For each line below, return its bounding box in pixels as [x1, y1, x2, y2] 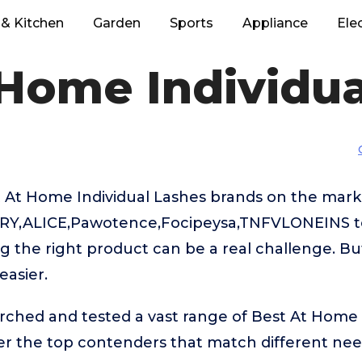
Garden [93, 15, 141, 31]
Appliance [242, 15, 308, 31]
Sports [170, 15, 213, 31]
